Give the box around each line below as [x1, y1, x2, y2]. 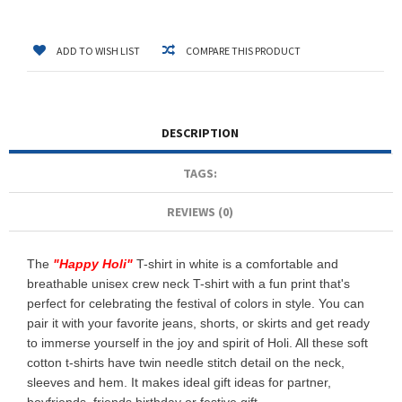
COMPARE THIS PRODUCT [186, 44, 301, 58]
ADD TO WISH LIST [57, 44, 140, 58]
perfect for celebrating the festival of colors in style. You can [27, 296, 364, 311]
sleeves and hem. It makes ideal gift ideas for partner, [27, 375, 331, 390]
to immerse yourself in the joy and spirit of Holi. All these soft [27, 336, 368, 351]
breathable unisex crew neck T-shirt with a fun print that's [27, 276, 350, 292]
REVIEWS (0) [167, 204, 233, 221]
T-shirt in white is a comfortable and [133, 257, 338, 272]
